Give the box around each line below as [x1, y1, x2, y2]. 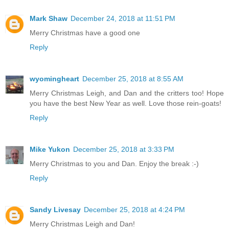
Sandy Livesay [30, 205, 81, 214]
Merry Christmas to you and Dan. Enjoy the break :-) [30, 159, 199, 168]
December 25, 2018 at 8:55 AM [82, 75, 184, 83]
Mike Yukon [30, 145, 70, 154]
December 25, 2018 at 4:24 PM [84, 205, 185, 214]
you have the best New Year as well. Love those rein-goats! [30, 99, 221, 108]
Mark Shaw [30, 14, 67, 23]
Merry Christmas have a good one [30, 29, 140, 37]
